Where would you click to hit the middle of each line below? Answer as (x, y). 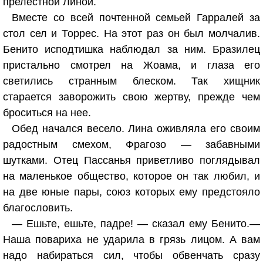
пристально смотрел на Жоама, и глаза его (131, 65)
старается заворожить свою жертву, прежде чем (131, 97)
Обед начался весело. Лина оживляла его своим (136, 129)
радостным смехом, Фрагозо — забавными (131, 144)
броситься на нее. (47, 113)
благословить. (38, 208)
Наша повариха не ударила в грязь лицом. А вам (131, 240)
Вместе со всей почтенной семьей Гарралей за (136, 18)
